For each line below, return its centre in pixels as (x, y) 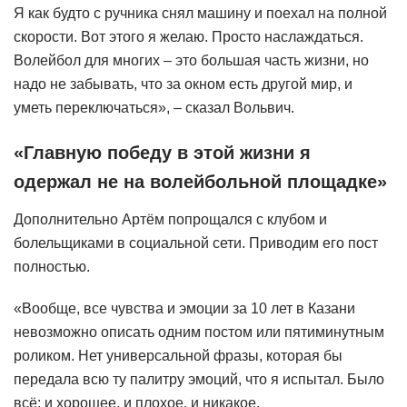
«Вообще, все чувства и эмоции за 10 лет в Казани (184, 308)
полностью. (52, 266)
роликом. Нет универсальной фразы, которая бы (178, 355)
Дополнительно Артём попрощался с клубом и (170, 219)
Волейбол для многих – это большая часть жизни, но (191, 61)
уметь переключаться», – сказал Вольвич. (154, 108)
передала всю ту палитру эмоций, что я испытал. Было (199, 379)
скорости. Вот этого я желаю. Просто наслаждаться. (189, 37)
